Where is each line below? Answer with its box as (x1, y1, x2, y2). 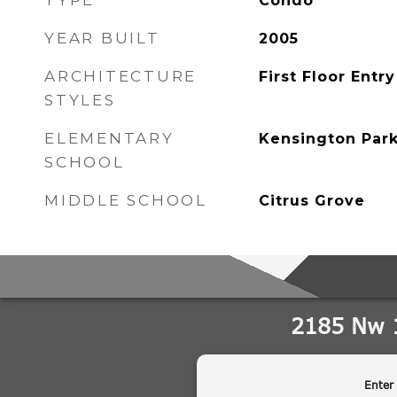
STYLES (44, 91, 116, 109)
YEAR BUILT (44, 29, 160, 47)
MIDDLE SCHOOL (44, 191, 207, 209)
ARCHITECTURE (44, 67, 197, 85)
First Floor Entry (258, 68, 395, 85)
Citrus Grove (258, 192, 365, 209)
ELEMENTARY (44, 129, 175, 147)
